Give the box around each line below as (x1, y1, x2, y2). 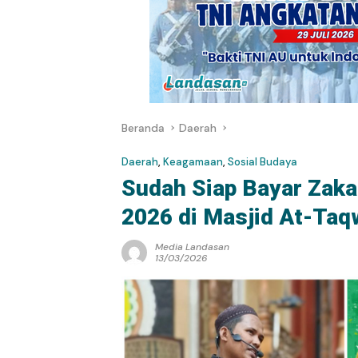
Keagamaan (163, 155, 223, 169)
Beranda (121, 121, 165, 135)
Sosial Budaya (228, 155, 297, 169)
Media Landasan (155, 241, 229, 253)
